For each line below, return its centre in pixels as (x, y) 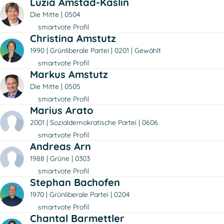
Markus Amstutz (69, 74)
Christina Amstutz (73, 38)
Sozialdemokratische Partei (93, 122)
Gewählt (148, 50)
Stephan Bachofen (75, 182)
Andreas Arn (60, 146)
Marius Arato (61, 110)
